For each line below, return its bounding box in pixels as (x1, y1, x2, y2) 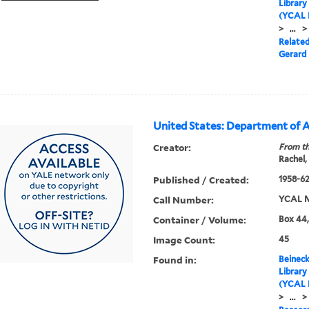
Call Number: (153, 193, 215, 207)
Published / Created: (153, 173, 250, 187)
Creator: (153, 141, 192, 154)
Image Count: (153, 233, 216, 247)
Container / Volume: (153, 213, 247, 227)
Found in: (153, 253, 197, 267)
